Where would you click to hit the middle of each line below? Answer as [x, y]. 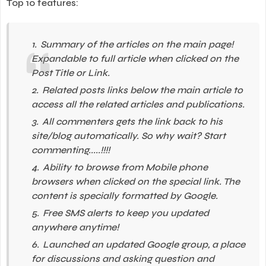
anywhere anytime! [75, 227]
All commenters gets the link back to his [132, 121]
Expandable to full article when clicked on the [135, 58]
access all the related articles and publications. [138, 104]
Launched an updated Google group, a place [144, 244]
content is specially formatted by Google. [124, 195]
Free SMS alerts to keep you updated [126, 213]
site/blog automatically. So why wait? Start [128, 135]
